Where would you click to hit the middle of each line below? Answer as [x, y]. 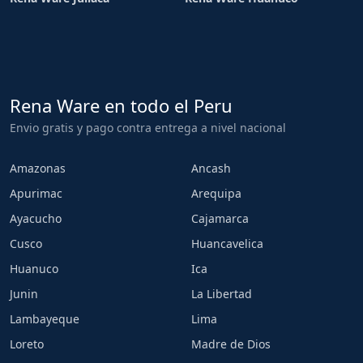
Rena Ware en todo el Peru [121, 105]
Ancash [211, 168]
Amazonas [38, 168]
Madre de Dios [231, 344]
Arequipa [216, 193]
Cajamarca [220, 218]
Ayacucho [36, 218]
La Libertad [222, 294]
